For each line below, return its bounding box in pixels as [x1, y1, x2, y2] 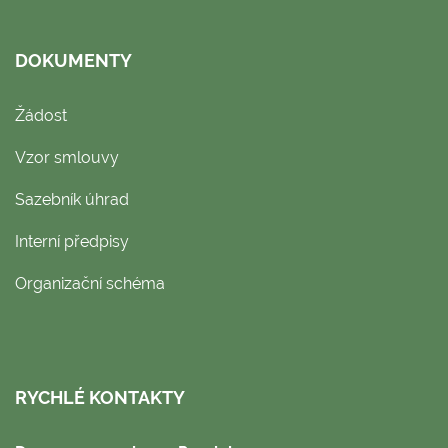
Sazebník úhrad [15, 189, 129, 209]
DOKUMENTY [15, 49, 132, 71]
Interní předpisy [15, 231, 129, 251]
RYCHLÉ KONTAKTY [15, 386, 185, 408]
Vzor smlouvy [15, 147, 119, 167]
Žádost [15, 105, 67, 125]
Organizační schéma [15, 273, 165, 293]
